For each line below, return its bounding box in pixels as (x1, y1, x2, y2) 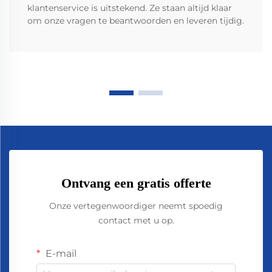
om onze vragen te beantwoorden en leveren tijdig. (27, 15, 244, 26)
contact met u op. (98, 214, 174, 226)
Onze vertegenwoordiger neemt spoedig (49, 200, 223, 211)
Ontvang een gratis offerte (61, 175, 211, 191)
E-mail (43, 247, 76, 259)
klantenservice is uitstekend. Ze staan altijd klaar (27, 2, 232, 13)
